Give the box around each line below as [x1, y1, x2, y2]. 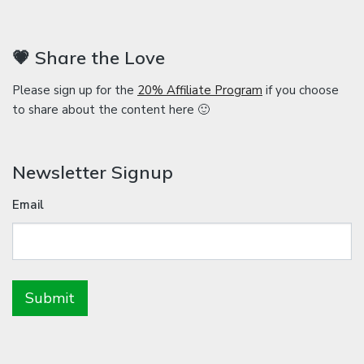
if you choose [262, 82, 339, 99]
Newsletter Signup [12, 161, 173, 184]
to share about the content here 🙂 [12, 102, 210, 119]
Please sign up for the [12, 82, 137, 99]
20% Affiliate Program [137, 82, 262, 99]
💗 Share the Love [12, 46, 165, 70]
